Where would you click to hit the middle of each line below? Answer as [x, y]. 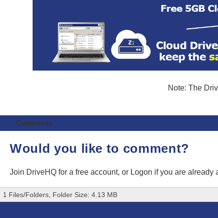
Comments [34, 123]
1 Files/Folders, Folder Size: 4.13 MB [60, 195]
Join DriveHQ [34, 172]
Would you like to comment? [100, 148]
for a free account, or [94, 172]
